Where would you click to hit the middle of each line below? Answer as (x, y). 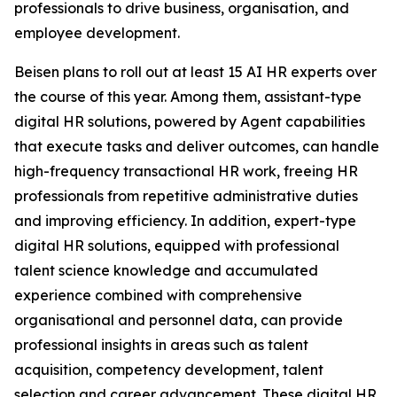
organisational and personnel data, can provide (179, 320)
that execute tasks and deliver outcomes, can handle (197, 146)
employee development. (97, 33)
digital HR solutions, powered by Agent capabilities (190, 121)
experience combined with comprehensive (158, 295)
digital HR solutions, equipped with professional (177, 245)
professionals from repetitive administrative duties (186, 196)
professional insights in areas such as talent (161, 345)
